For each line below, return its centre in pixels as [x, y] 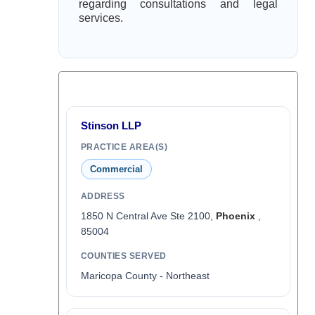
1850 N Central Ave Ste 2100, [148, 216]
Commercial [116, 169]
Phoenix [235, 216]
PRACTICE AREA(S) [124, 147]
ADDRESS [103, 196]
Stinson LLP [111, 126]
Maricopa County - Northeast [145, 276]
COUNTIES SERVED [123, 256]
